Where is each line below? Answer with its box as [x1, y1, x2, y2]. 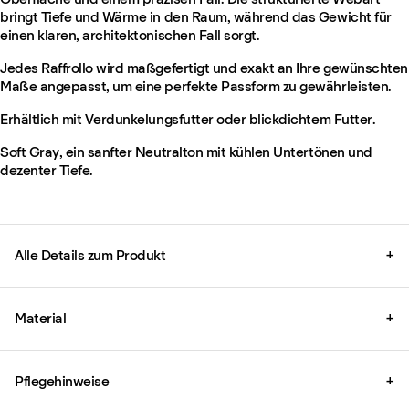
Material [15, 309, 67, 327]
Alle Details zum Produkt [15, 246, 166, 264]
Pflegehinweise [15, 372, 110, 390]
